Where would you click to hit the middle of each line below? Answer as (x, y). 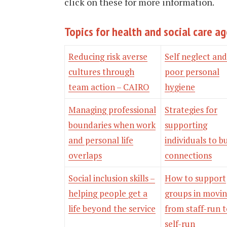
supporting (186, 125)
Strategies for (191, 110)
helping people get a (108, 193)
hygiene (180, 87)
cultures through (101, 72)
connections (188, 155)
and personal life (101, 140)
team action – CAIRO (109, 87)
